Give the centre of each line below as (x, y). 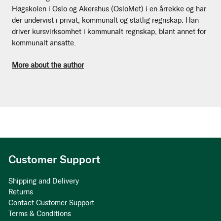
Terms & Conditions (40, 214)
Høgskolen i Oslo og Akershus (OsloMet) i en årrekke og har (109, 9)
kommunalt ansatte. (44, 43)
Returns (21, 192)
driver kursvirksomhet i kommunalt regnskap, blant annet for (109, 32)
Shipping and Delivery (44, 181)
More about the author (48, 65)
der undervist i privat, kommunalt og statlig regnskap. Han (105, 20)
